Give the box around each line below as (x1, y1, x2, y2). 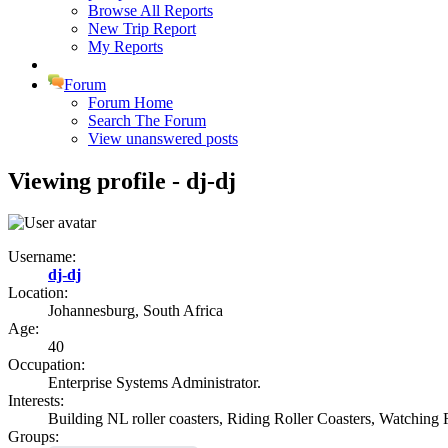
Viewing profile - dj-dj (8, 167, 236, 194)
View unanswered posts (88, 129, 238, 147)
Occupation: (8, 356, 85, 374)
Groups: (8, 428, 59, 446)
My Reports (88, 37, 163, 55)
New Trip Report (88, 19, 196, 37)
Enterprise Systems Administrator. (48, 374, 261, 392)
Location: (8, 284, 68, 302)
